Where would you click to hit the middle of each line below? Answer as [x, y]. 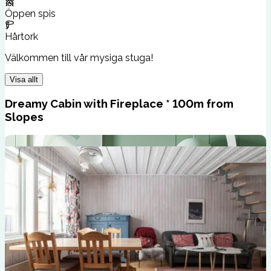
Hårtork [21, 36]
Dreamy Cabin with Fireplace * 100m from [119, 104]
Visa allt [24, 79]
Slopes [24, 117]
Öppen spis [30, 13]
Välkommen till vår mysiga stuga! [79, 57]
